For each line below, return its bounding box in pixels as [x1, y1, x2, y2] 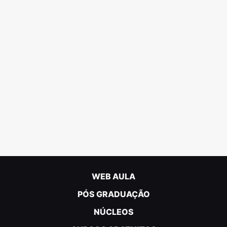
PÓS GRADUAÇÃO [77, 189, 150, 199]
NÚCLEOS [93, 207, 134, 217]
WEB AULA [92, 171, 135, 181]
